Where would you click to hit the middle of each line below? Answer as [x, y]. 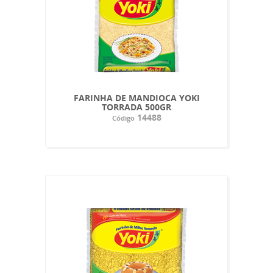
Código [123, 118]
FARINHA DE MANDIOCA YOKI [136, 97]
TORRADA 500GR [136, 107]
